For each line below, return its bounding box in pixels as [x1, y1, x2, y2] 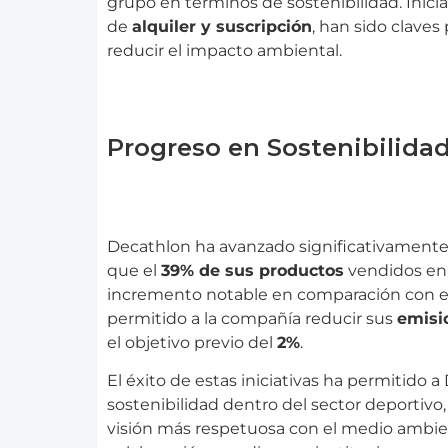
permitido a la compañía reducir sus [107, 308, 397, 328]
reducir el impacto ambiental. [107, 41, 342, 61]
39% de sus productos [161, 260, 344, 280]
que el [107, 260, 161, 280]
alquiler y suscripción [132, 17, 312, 37]
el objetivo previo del [107, 332, 277, 352]
